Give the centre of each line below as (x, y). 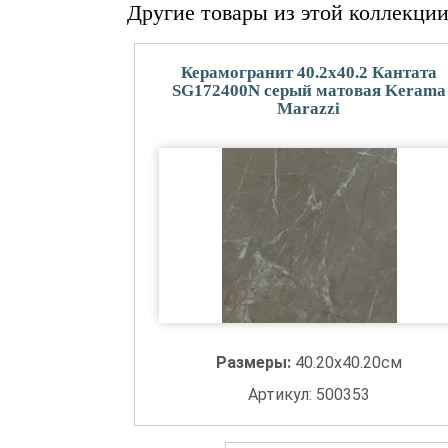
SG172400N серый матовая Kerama (308, 90)
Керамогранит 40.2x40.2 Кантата (308, 72)
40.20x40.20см (348, 362)
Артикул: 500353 (308, 394)
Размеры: (255, 362)
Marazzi (309, 108)
